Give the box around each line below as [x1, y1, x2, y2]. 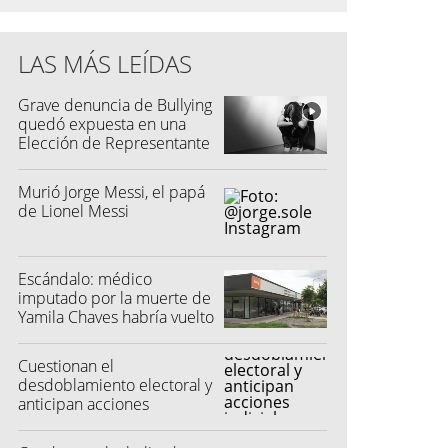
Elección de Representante [18, 132, 210, 155]
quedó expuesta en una [18, 113, 186, 136]
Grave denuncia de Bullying [18, 94, 212, 117]
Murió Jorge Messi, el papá [18, 181, 205, 204]
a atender [18, 325, 86, 348]
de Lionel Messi [18, 200, 129, 223]
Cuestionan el [18, 355, 114, 378]
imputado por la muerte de [18, 287, 211, 310]
